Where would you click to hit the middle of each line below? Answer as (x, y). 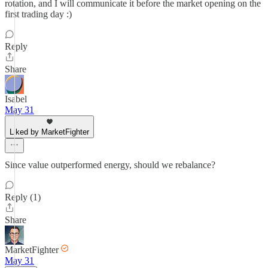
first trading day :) (38, 14)
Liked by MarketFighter (49, 132)
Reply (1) (23, 197)
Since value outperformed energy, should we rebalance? (110, 165)
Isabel (16, 99)
